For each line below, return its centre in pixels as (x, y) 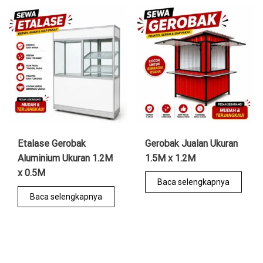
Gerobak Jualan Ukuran (192, 143)
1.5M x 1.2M (171, 158)
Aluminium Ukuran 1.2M (65, 158)
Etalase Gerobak (52, 143)
